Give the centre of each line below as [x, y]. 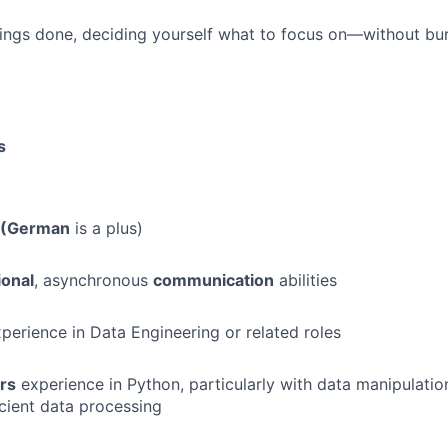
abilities [305, 280]
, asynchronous [93, 280]
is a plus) [106, 228]
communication [213, 280]
